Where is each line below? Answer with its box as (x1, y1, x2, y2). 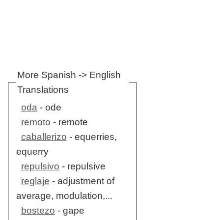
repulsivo (21, 161, 59, 172)
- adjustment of (49, 176, 114, 187)
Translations (17, 84, 69, 95)
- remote (50, 117, 88, 128)
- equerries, (66, 132, 117, 142)
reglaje (21, 176, 50, 187)
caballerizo (21, 132, 67, 142)
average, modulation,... (16, 191, 112, 201)
